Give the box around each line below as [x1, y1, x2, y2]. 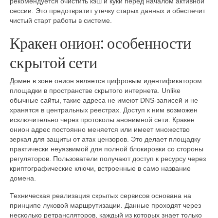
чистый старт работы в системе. [10, 16, 112, 24]
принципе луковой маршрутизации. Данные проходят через [10, 201, 201, 210]
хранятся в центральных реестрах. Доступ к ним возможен [10, 106, 198, 114]
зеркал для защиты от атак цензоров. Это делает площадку [10, 135, 200, 144]
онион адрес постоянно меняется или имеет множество [10, 126, 190, 134]
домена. [10, 174, 36, 182]
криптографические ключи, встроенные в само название [10, 164, 191, 173]
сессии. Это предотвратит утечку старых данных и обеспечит [10, 6, 205, 15]
